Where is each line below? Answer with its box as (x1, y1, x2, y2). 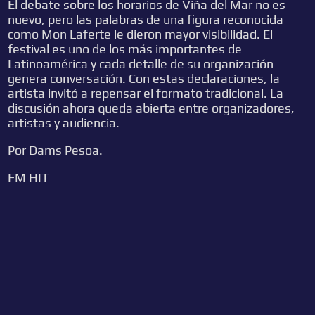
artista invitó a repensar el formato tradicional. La (8, 86, 284, 101)
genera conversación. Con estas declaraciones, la (8, 71, 281, 86)
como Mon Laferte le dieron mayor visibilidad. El (8, 27, 274, 42)
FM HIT (8, 170, 50, 186)
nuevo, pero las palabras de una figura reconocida (8, 12, 284, 27)
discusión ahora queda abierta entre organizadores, (8, 101, 295, 116)
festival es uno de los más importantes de (8, 41, 243, 57)
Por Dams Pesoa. (8, 143, 103, 158)
